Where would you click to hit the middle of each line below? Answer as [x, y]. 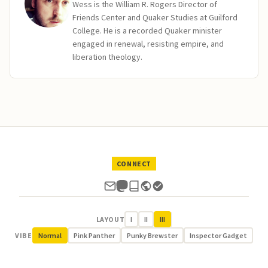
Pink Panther [94, 235]
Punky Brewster [152, 235]
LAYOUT [110, 219]
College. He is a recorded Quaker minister [147, 31]
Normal [50, 235]
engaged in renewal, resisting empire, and [148, 44]
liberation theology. [107, 57]
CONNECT [134, 164]
